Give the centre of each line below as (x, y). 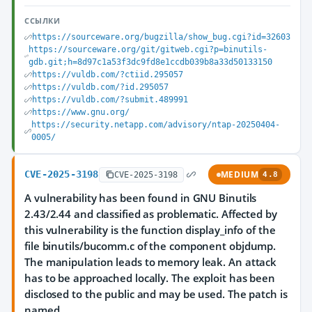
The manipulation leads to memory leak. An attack (151, 262)
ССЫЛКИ (42, 21)
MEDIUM (240, 174)
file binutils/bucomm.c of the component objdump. (150, 246)
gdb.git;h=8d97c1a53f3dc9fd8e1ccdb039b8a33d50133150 (150, 62)
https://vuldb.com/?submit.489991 (110, 100)
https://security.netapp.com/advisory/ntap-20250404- (156, 125)
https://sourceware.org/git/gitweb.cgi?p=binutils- (148, 49)
